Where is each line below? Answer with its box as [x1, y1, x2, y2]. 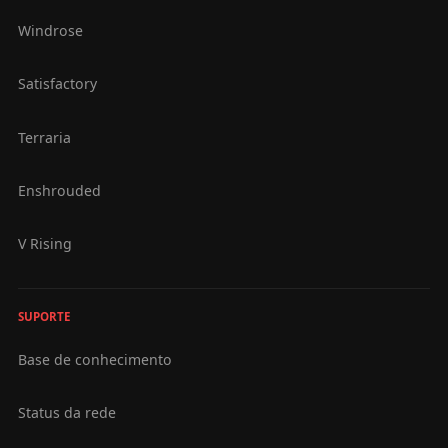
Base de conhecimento [17, 349, 172, 369]
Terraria [17, 127, 71, 147]
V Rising [17, 234, 72, 254]
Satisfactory [17, 74, 97, 94]
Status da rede [17, 403, 116, 423]
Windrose [17, 21, 83, 41]
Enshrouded [17, 180, 101, 200]
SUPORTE [17, 309, 70, 325]
